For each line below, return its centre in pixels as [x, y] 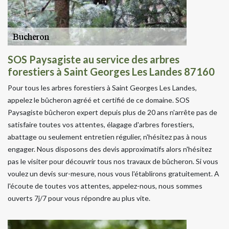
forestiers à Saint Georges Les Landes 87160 [111, 71]
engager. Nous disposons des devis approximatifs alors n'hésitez [110, 149]
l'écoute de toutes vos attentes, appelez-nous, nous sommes [105, 186]
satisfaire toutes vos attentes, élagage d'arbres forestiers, [101, 124]
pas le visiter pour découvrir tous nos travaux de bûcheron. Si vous [113, 161]
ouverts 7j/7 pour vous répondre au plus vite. [79, 198]
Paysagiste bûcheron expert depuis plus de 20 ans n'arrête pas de [112, 112]
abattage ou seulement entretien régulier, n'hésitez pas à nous [107, 136]
